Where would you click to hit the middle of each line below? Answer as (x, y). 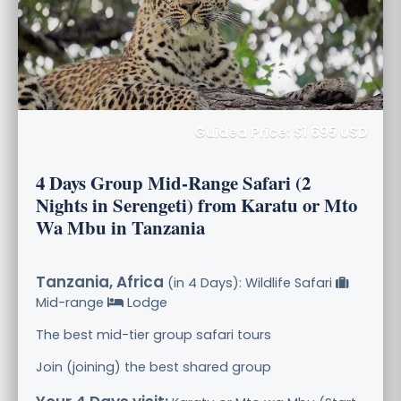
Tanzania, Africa (100, 282)
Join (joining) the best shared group (154, 367)
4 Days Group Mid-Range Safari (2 (173, 182)
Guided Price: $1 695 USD (281, 132)
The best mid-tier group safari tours (154, 334)
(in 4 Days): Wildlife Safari (250, 282)
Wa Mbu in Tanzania (120, 227)
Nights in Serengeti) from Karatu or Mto (196, 205)
